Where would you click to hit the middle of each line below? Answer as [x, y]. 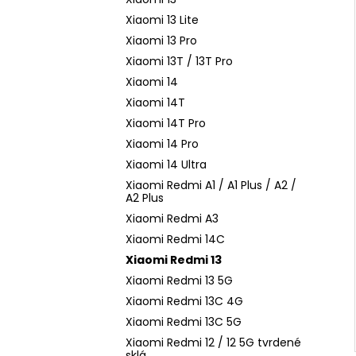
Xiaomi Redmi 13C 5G [184, 322]
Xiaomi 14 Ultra [166, 164]
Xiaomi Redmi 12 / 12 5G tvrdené [213, 342]
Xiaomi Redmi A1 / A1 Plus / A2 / [211, 185]
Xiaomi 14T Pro [166, 123]
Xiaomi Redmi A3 [172, 219]
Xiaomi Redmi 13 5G [179, 281]
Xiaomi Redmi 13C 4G [184, 301]
